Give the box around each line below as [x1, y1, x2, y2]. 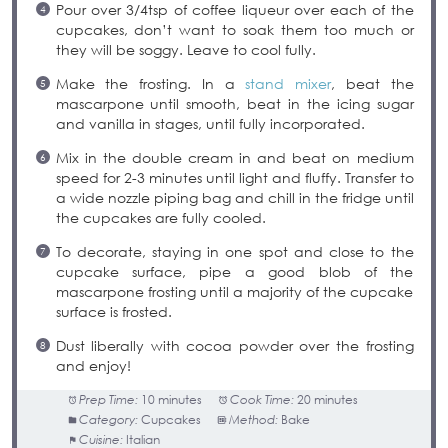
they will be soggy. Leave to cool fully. [55, 41, 316, 59]
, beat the [331, 75, 414, 93]
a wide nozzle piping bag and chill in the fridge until [55, 189, 414, 207]
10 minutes [141, 392, 203, 408]
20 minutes [297, 392, 359, 408]
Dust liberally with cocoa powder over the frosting [55, 337, 414, 355]
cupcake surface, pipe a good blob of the [55, 263, 414, 281]
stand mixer [245, 75, 331, 93]
